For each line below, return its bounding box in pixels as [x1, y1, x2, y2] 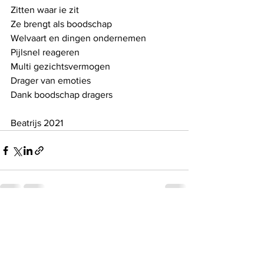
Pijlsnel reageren [11, 47, 80, 57]
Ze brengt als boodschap [11, 19, 112, 29]
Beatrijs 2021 [11, 118, 63, 128]
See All [163, 212, 189, 222]
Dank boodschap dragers [11, 90, 113, 100]
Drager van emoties [11, 75, 91, 85]
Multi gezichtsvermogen [11, 61, 110, 71]
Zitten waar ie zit [11, 5, 79, 15]
